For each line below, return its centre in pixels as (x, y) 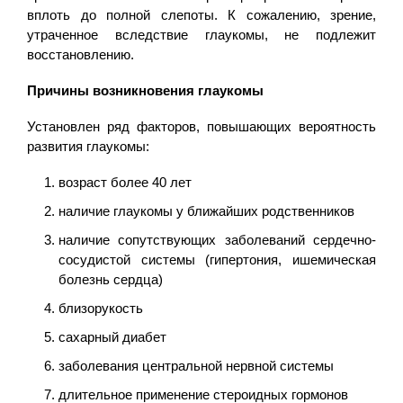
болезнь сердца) (111, 279)
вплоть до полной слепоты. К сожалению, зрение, (201, 14)
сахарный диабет (112, 336)
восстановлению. (81, 54)
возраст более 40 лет (125, 182)
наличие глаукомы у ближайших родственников (206, 210)
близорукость (101, 308)
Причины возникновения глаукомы (145, 90)
